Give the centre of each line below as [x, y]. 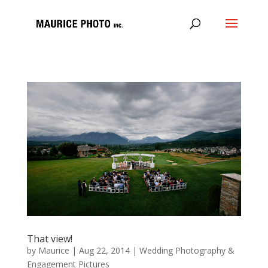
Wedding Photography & [187, 250]
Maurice [54, 250]
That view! [49, 239]
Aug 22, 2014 [104, 250]
